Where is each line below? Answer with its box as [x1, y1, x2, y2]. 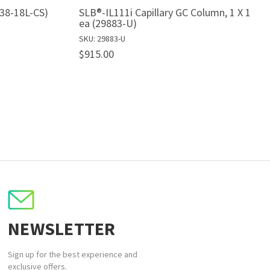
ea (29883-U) [79, 16, 137, 31]
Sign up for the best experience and [8, 249, 137, 260]
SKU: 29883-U [79, 33, 125, 45]
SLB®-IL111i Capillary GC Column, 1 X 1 [79, 5, 251, 20]
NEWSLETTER [8, 217, 116, 240]
